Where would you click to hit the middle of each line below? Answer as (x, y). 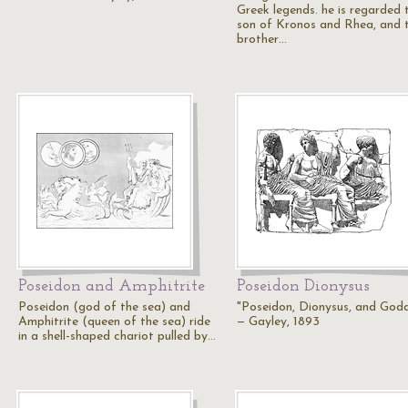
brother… (262, 40)
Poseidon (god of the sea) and (104, 307)
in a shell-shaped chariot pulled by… (117, 337)
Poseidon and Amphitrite (112, 286)
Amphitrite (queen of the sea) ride (114, 322)
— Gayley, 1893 (278, 322)
